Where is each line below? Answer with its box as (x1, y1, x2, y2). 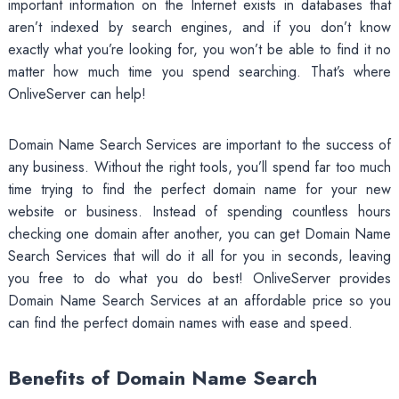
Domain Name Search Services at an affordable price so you (7, 289, 392, 311)
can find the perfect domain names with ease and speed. (7, 312, 353, 333)
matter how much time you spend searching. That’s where (7, 61, 392, 82)
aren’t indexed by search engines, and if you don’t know (7, 16, 392, 37)
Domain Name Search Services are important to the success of (7, 134, 392, 155)
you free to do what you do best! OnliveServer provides (7, 267, 392, 289)
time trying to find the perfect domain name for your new (7, 178, 392, 199)
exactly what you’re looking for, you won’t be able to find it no (7, 38, 392, 60)
